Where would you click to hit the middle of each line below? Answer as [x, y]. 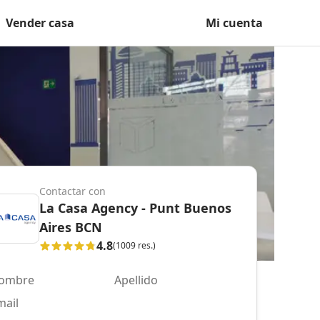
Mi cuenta [234, 23]
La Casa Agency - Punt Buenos [135, 207]
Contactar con [72, 191]
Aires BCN [71, 227]
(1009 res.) [134, 245]
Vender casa [40, 23]
